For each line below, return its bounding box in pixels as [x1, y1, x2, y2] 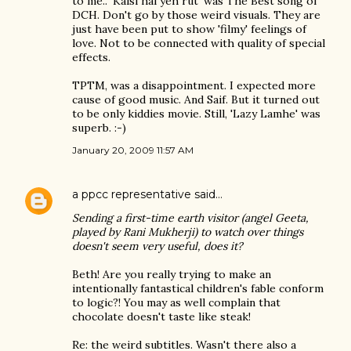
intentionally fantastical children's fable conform [72, 281, 324, 295]
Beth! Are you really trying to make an [72, 267, 271, 281]
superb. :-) [72, 121, 126, 135]
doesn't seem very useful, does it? [72, 239, 243, 253]
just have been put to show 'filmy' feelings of [72, 22, 306, 36]
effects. [72, 50, 110, 64]
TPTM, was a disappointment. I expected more [72, 78, 316, 92]
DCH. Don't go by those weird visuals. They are [72, 8, 320, 22]
